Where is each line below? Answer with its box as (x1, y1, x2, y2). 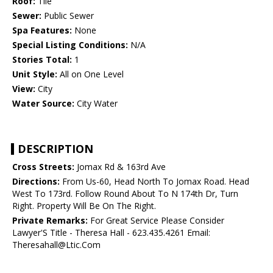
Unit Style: (12, 68, 57, 80)
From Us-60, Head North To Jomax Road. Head (60, 175, 249, 188)
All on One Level (57, 68, 124, 80)
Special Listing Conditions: (12, 39, 128, 51)
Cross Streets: (12, 161, 74, 173)
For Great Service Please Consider (88, 214, 224, 227)
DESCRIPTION (18, 141, 93, 157)
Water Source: (12, 97, 74, 110)
